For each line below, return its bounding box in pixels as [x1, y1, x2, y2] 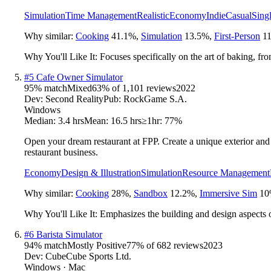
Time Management [65, 10, 137, 21]
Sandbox [134, 188, 168, 198]
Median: [24, 115, 58, 126]
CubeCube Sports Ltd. [45, 250, 131, 261]
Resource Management [182, 167, 270, 178]
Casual [226, 10, 252, 21]
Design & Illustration [61, 167, 141, 178]
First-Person [214, 30, 260, 41]
